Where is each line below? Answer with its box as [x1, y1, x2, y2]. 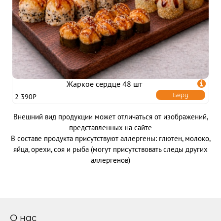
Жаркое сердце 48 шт [67, 79, 142, 89]
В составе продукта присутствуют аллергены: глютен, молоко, [10, 134, 211, 143]
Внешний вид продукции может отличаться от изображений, [13, 112, 208, 121]
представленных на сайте [69, 123, 152, 132]
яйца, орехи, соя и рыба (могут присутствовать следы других [13, 145, 208, 154]
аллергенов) [91, 155, 130, 165]
